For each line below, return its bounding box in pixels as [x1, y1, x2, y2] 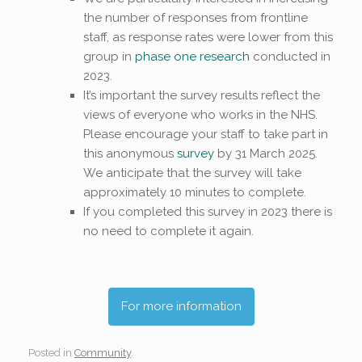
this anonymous [82, 146, 177, 162]
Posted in [28, 347, 74, 360]
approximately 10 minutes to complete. [82, 185, 306, 200]
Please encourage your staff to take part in [82, 127, 328, 142]
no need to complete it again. [82, 224, 254, 239]
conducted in [249, 49, 330, 65]
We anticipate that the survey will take [82, 166, 301, 181]
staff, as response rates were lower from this [82, 30, 333, 45]
